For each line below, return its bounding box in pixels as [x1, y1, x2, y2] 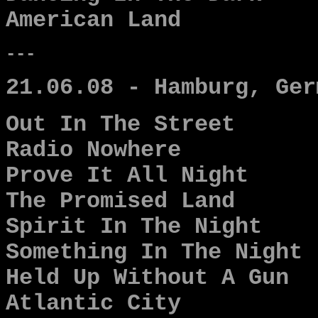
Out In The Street [6, 112, 235, 138]
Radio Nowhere [6, 138, 181, 163]
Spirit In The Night [6, 214, 262, 240]
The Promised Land [6, 189, 235, 214]
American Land [6, 8, 181, 33]
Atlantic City [6, 291, 181, 317]
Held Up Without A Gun [6, 265, 289, 291]
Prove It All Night [6, 163, 248, 189]
